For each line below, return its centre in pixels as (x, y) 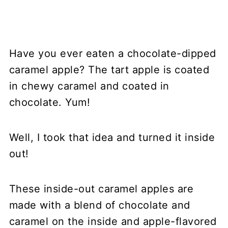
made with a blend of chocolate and (99, 205)
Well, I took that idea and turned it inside (112, 138)
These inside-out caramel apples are (101, 189)
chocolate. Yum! (50, 103)
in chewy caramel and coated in (89, 86)
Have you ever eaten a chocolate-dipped (112, 54)
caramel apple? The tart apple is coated (109, 70)
